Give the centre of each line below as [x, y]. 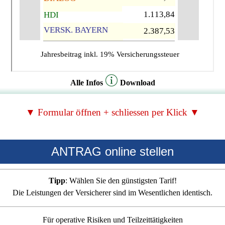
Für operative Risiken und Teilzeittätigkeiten [113, 219]
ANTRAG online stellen [113, 151]
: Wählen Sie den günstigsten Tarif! [121, 180]
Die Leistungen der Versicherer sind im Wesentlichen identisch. [113, 192]
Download [137, 83]
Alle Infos [86, 83]
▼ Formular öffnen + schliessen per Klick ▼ [113, 112]
